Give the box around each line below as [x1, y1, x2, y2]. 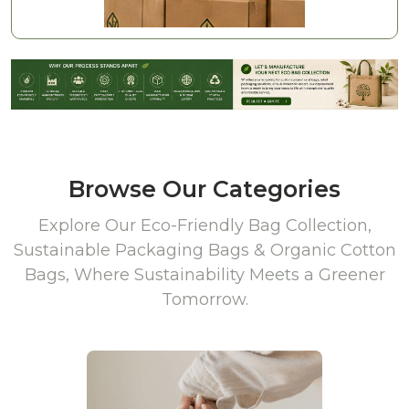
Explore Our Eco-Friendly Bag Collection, [37, 215, 372, 236]
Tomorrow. [161, 289, 248, 310]
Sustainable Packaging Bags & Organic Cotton [13, 240, 396, 261]
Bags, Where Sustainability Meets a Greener [24, 265, 385, 286]
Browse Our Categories [68, 175, 341, 204]
